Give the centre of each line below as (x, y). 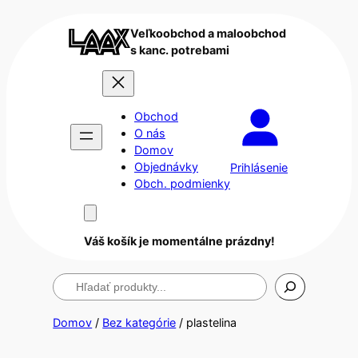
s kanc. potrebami (179, 50)
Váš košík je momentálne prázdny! (179, 241)
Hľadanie (76, 281)
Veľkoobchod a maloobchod (208, 34)
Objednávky (166, 167)
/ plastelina (207, 323)
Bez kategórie (139, 323)
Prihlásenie (259, 168)
